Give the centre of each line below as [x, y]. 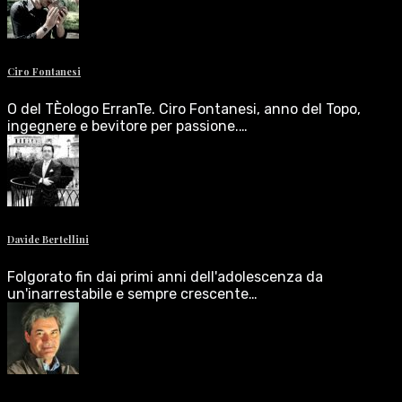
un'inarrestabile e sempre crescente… [132, 293]
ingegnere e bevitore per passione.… [127, 126]
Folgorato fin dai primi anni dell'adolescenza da [165, 276]
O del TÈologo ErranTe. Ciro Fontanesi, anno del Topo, [184, 109]
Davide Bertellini [48, 239]
